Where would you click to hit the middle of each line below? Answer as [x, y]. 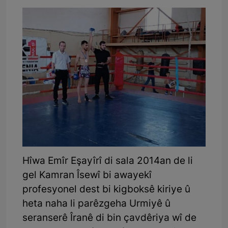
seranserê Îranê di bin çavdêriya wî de [109, 218]
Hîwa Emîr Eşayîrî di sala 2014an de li [108, 161]
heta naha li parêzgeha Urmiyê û [96, 204]
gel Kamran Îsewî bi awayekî [87, 176]
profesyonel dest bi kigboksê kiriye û [106, 190]
